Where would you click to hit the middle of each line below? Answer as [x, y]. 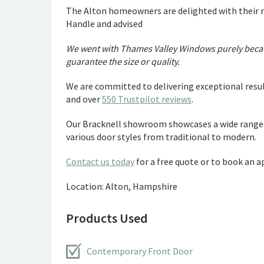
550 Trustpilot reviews [147, 99]
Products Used [107, 218]
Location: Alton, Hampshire [122, 186]
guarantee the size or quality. [123, 61]
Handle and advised [104, 24]
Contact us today [100, 161]
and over [84, 99]
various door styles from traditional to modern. [161, 137]
